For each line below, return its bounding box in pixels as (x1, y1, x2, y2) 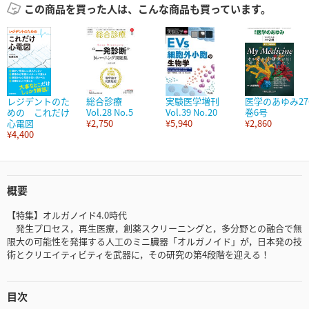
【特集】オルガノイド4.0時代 (7, 208, 127, 222)
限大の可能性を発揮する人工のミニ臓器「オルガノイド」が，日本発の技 (7, 235, 302, 248)
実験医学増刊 (166, 94, 219, 108)
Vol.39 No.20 (166, 106, 217, 119)
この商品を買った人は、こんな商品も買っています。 (23, 1, 271, 17)
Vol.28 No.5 (86, 106, 133, 119)
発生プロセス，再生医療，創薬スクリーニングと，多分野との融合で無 (7, 221, 302, 235)
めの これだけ (7, 106, 70, 119)
